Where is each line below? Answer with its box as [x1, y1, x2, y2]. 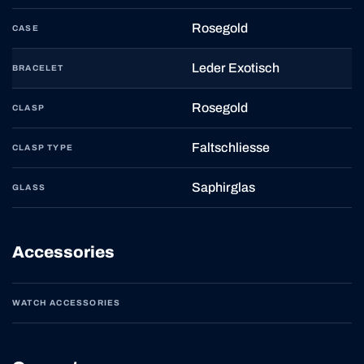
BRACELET [12, 63, 64, 72]
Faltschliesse [192, 140, 270, 154]
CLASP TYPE [12, 142, 73, 152]
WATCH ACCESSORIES [12, 297, 121, 307]
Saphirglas [192, 180, 255, 194]
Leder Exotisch [192, 60, 279, 75]
